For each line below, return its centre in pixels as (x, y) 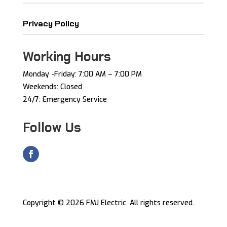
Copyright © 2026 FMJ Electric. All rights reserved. (108, 203)
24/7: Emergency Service (65, 100)
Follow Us (52, 128)
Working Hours (67, 57)
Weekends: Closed (52, 87)
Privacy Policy (51, 24)
